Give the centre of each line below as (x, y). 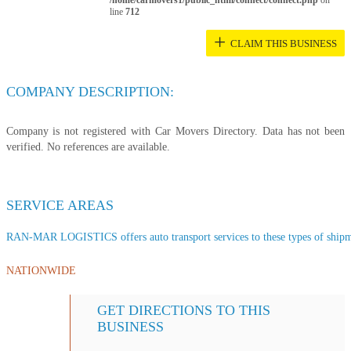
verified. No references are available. (88, 147)
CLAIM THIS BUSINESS (284, 43)
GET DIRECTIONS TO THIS (184, 310)
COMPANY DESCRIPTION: (90, 91)
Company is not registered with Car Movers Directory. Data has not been (175, 131)
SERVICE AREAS (60, 205)
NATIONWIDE (41, 270)
